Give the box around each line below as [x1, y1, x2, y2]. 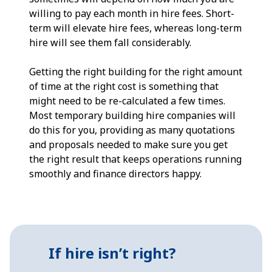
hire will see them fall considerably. [29, 36, 191, 49]
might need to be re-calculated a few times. [29, 94, 225, 107]
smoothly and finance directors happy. [29, 167, 202, 180]
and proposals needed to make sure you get [29, 138, 228, 151]
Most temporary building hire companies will [29, 109, 236, 122]
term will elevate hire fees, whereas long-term [29, 21, 242, 35]
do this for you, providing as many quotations [29, 123, 235, 137]
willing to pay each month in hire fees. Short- [29, 7, 234, 20]
